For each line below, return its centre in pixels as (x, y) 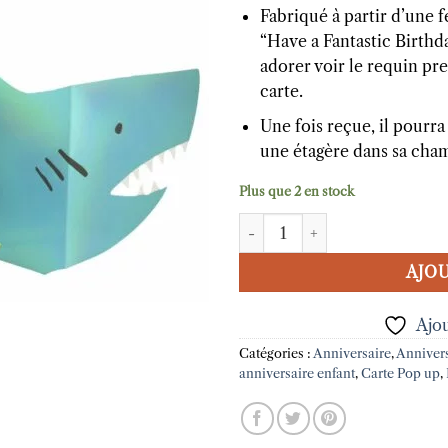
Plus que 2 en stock (297, 192)
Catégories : (276, 354)
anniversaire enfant (297, 374)
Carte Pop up (400, 374)
